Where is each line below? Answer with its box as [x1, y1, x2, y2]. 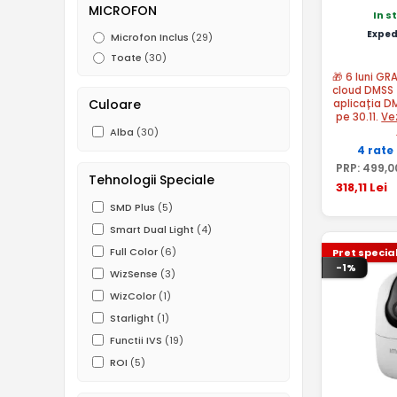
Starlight [110, 311, 154, 325]
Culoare [89, 95, 141, 113]
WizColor [110, 289, 156, 303]
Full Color [110, 245, 158, 259]
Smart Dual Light [110, 222, 194, 237]
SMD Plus [110, 200, 155, 214]
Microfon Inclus [111, 30, 189, 45]
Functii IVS [110, 333, 162, 347]
